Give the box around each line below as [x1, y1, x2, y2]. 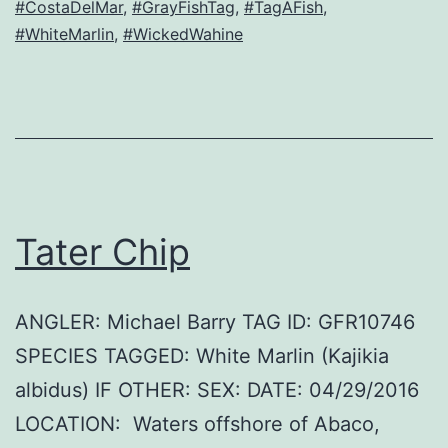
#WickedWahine [123, 24, 243, 45]
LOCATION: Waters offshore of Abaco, [15, 412, 380, 437]
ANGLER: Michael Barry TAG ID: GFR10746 [15, 310, 415, 335]
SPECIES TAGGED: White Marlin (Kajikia [15, 344, 389, 369]
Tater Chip [15, 230, 190, 275]
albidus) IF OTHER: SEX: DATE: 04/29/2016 [15, 378, 419, 403]
